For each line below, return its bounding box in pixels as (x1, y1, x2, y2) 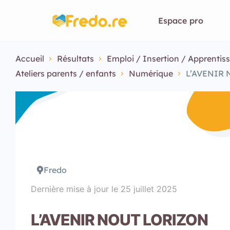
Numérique (129, 68, 173, 79)
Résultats (57, 53, 94, 64)
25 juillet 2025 (121, 183, 177, 194)
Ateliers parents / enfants (15, 68, 116, 79)
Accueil (15, 53, 44, 64)
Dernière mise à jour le (31, 183, 121, 194)
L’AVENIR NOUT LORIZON (31, 210, 208, 229)
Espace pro (158, 15, 203, 26)
